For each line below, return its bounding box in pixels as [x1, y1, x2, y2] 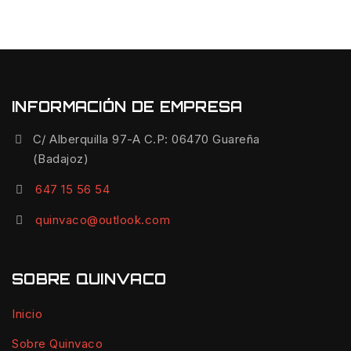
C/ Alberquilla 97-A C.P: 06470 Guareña [32, 132, 260, 147]
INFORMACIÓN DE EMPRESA [12, 98, 243, 115]
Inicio [12, 306, 42, 321]
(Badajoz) [32, 151, 89, 166]
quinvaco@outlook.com [35, 212, 170, 227]
